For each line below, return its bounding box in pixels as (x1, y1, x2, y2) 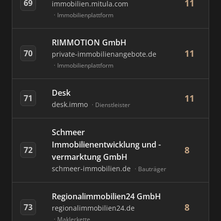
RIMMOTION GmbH (52, 37, 126, 48)
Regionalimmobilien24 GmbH (52, 191, 161, 202)
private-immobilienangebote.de (52, 49, 156, 59)
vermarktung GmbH (52, 151, 127, 162)
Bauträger (138, 165, 166, 173)
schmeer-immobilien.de (52, 164, 133, 173)
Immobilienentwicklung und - (52, 139, 161, 150)
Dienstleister (95, 101, 130, 109)
